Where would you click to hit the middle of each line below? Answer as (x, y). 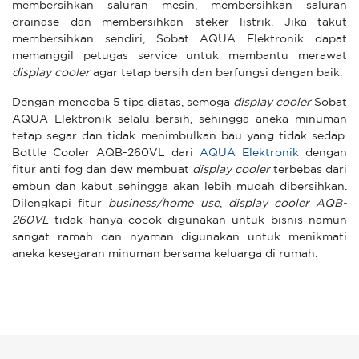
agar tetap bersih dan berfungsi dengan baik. (216, 73)
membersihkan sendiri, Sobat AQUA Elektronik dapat (179, 39)
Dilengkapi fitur (61, 204)
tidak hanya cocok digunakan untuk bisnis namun (198, 220)
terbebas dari (309, 170)
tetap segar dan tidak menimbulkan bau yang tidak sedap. (179, 136)
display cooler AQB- (288, 204)
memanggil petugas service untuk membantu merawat (179, 56)
